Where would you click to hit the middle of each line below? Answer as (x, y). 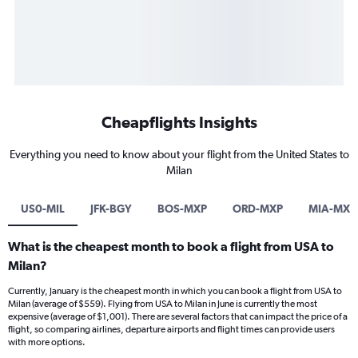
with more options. (47, 342)
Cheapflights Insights (179, 122)
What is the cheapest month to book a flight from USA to (171, 247)
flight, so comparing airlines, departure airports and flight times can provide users (171, 330)
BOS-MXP (182, 209)
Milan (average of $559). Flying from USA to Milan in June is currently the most (163, 304)
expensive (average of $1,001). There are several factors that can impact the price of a (178, 317)
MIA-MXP (332, 209)
